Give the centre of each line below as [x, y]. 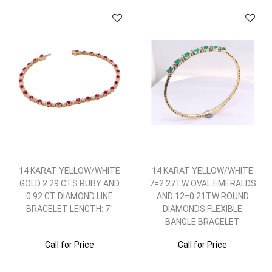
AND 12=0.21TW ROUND [202, 196]
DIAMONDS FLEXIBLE [202, 209]
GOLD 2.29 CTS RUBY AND [70, 183]
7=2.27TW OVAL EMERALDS [202, 183]
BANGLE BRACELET [202, 222]
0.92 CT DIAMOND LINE [70, 196]
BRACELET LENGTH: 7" [70, 209]
